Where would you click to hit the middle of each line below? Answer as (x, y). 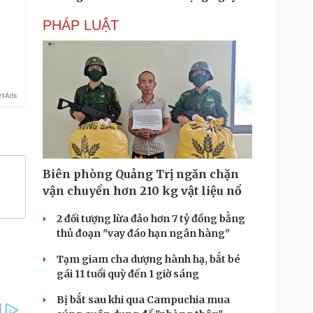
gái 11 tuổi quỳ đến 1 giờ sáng (128, 274)
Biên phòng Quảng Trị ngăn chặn (141, 174)
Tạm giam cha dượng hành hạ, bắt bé (148, 259)
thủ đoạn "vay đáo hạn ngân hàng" (143, 233)
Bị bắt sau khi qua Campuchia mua (143, 300)
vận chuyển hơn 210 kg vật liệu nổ (142, 191)
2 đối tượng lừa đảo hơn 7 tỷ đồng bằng (151, 219)
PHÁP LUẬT (81, 25)
